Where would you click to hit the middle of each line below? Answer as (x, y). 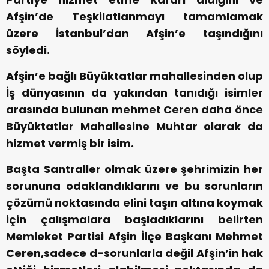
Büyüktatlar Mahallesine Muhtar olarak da (134, 127)
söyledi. (28, 50)
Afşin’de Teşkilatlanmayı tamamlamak (134, 17)
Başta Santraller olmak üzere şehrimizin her (134, 169)
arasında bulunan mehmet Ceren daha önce (134, 110)
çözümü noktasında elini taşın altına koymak (134, 203)
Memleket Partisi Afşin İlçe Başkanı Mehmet (134, 237)
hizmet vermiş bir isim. (70, 144)
